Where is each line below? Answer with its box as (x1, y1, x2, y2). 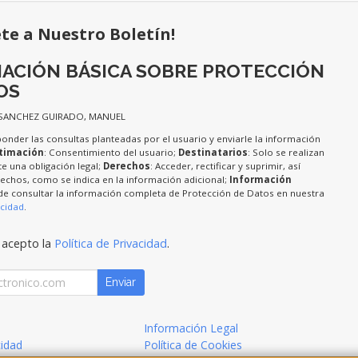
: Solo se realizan (247, 146, 324, 159)
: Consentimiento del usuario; (43, 146, 178, 159)
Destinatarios (177, 146, 248, 159)
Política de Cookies (144, 337, 243, 353)
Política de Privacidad (54, 236, 167, 252)
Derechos (102, 160, 150, 173)
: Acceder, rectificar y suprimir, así (149, 160, 300, 173)
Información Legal (144, 320, 239, 336)
